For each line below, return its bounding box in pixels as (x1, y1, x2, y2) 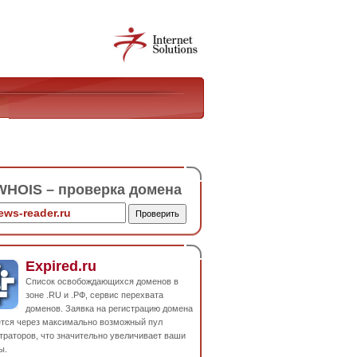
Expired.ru (25, 257, 96, 274)
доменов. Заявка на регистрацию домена (25, 303, 193, 313)
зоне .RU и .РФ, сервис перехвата (25, 289, 163, 300)
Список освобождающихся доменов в (25, 276, 178, 286)
